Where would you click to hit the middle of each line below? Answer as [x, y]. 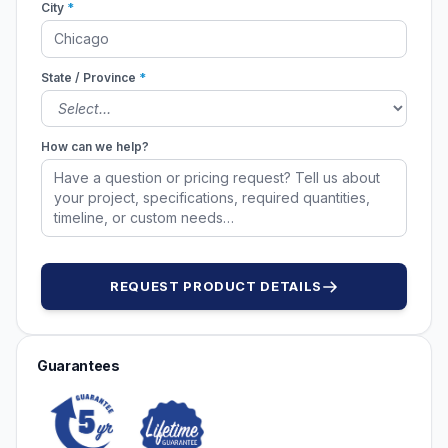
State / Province [90, 77]
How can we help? [95, 146]
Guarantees [78, 365]
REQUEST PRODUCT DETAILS [216, 286]
